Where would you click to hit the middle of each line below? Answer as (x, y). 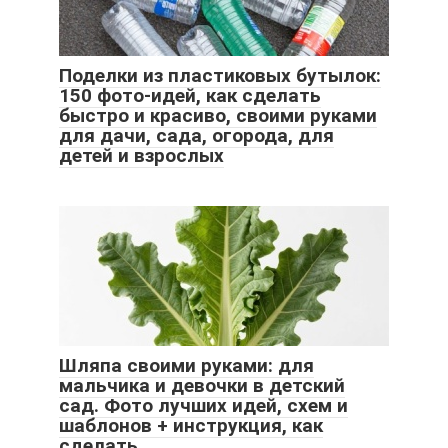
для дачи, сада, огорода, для (196, 136)
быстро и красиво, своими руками (218, 116)
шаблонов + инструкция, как (191, 426)
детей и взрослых (141, 156)
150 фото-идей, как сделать (190, 96)
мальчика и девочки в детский (202, 386)
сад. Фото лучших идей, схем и (203, 406)
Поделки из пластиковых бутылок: (220, 76)
